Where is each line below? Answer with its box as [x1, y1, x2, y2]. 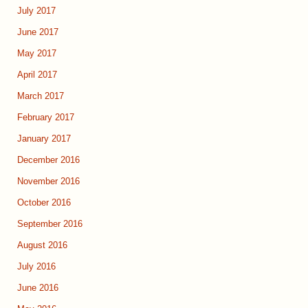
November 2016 [17, 177, 80, 187]
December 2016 [17, 155, 80, 166]
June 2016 [17, 283, 58, 294]
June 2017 [17, 27, 58, 38]
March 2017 [17, 91, 64, 102]
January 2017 [17, 134, 71, 144]
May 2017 [17, 49, 56, 59]
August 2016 [17, 241, 67, 251]
